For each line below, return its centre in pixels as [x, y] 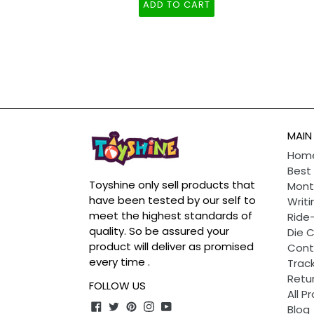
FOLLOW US [117, 285]
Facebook [127, 305]
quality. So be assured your [159, 231]
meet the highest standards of [171, 215]
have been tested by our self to [172, 200]
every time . [120, 261]
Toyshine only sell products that [172, 184]
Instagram [180, 305]
